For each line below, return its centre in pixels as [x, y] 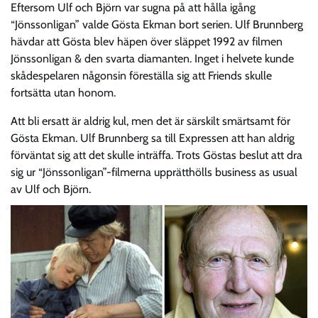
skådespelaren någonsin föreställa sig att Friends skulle [141, 76]
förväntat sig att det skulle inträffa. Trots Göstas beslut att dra [157, 155]
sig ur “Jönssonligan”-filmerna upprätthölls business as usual [154, 172]
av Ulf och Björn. [51, 190]
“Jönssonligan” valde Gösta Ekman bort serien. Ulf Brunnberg [157, 25]
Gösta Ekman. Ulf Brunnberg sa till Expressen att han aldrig [153, 138]
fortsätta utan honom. [63, 93]
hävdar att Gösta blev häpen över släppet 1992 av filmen [147, 42]
